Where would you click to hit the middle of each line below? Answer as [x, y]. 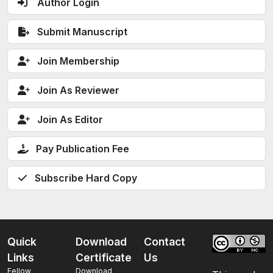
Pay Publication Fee [83, 149]
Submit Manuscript [82, 32]
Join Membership [78, 61]
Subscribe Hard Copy [86, 178]
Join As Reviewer [78, 90]
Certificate [104, 257]
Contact [165, 242]
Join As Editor [70, 119]
